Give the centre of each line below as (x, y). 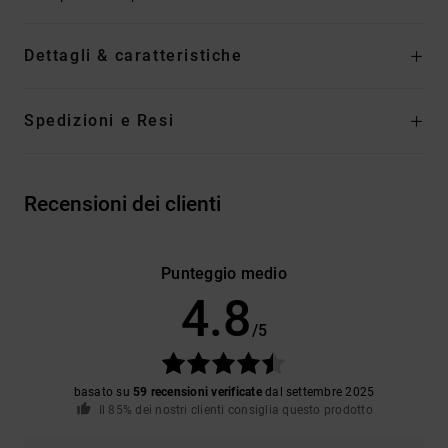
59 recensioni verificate (197, 391)
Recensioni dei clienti (122, 203)
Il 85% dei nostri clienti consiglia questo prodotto (235, 409)
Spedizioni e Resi (99, 120)
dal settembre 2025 (318, 391)
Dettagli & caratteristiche (133, 55)
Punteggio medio (224, 273)
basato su (103, 391)
